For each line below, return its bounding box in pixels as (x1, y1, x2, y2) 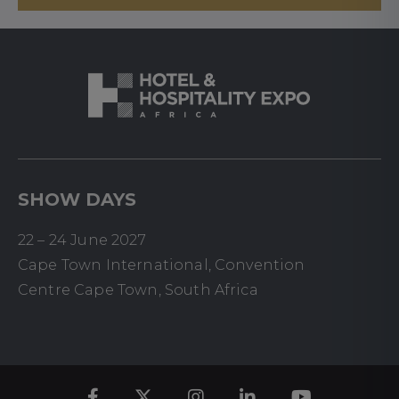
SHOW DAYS (18, 188, 136, 210)
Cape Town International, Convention (18, 256, 305, 273)
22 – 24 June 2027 (18, 231, 146, 248)
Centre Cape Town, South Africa (18, 281, 258, 298)
